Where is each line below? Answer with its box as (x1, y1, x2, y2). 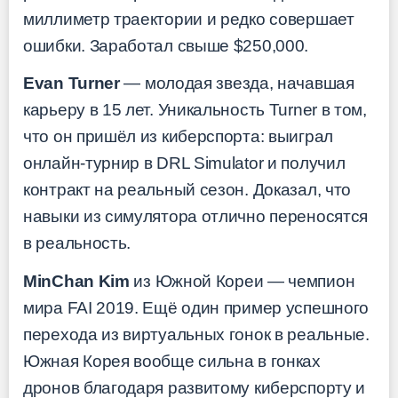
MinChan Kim (23, 271, 130, 291)
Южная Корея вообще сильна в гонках (23, 351, 321, 370)
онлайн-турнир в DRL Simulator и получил (23, 154, 346, 173)
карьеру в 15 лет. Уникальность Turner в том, (23, 100, 367, 120)
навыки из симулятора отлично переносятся (23, 207, 369, 227)
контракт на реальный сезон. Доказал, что (23, 180, 352, 200)
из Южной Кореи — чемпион (129, 271, 355, 291)
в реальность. (23, 234, 131, 253)
